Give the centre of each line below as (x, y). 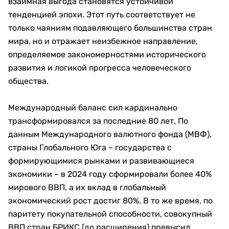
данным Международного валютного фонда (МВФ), (110, 134)
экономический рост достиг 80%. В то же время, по (110, 201)
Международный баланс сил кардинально (93, 108)
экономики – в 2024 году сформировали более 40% (110, 174)
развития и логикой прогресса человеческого (100, 68)
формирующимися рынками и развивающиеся (101, 161)
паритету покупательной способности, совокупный (110, 214)
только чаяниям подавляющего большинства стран (110, 28)
